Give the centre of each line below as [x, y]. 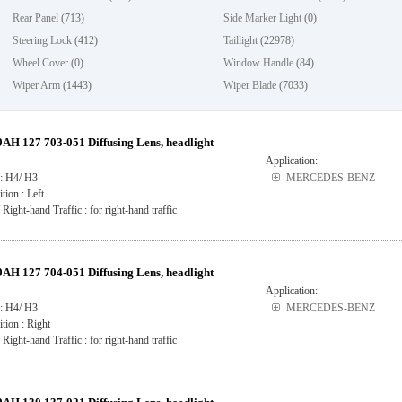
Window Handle [259, 63]
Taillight [241, 40]
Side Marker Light [263, 18]
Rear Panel [36, 18]
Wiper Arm [37, 85]
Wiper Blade [250, 85]
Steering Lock [43, 40]
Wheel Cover [41, 63]
